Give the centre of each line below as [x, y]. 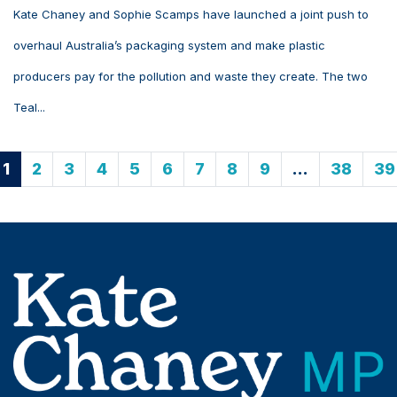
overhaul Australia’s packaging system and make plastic [169, 46]
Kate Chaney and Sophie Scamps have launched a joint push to [191, 15]
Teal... [29, 108]
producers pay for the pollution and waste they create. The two [191, 77]
